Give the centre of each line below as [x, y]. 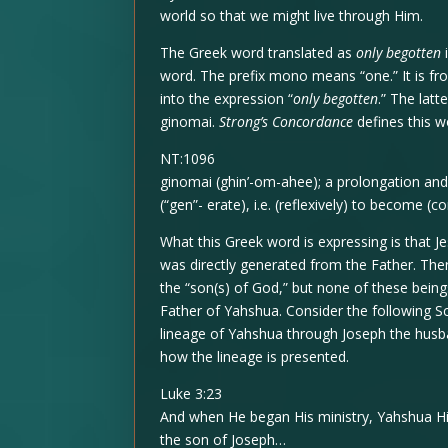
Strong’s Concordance [286, 122]
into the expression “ [227, 99]
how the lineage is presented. [255, 357]
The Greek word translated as [258, 53]
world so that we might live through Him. [292, 16]
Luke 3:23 [191, 394]
